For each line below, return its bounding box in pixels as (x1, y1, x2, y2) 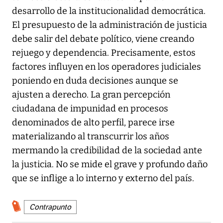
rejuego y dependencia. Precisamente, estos (12, 47, 196, 58)
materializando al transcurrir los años (12, 130, 169, 142)
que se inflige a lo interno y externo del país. (12, 172, 194, 184)
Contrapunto (29, 202, 71, 212)
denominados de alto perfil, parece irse (12, 116, 175, 128)
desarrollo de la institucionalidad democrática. (12, 5, 206, 16)
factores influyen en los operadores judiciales (12, 61, 201, 72)
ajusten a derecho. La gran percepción (12, 89, 170, 100)
